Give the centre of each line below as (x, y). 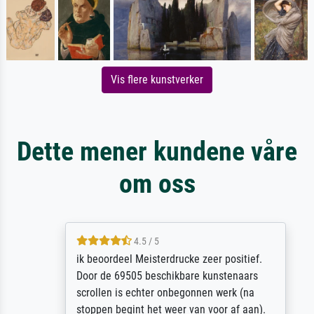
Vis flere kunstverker (157, 79)
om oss (157, 183)
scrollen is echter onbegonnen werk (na (147, 292)
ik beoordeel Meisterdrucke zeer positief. (151, 259)
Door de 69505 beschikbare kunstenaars (149, 275)
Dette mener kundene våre (157, 151)
